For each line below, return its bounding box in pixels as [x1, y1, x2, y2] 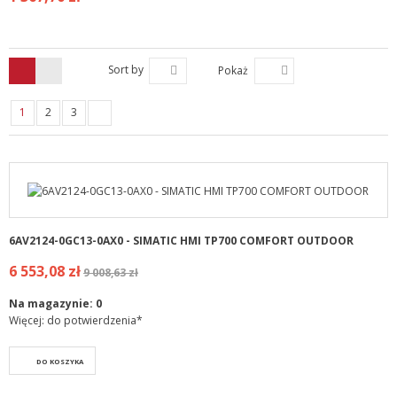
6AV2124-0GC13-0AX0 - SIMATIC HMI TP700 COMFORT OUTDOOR [9, 232, 354, 248]
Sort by [108, 62, 144, 78]
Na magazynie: [9, 295, 96, 311]
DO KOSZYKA [36, 356, 83, 366]
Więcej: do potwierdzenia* [9, 312, 143, 328]
